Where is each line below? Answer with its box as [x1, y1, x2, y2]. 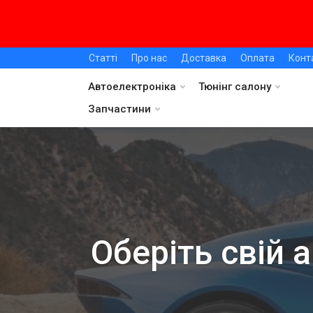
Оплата [240, 52, 275, 64]
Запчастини [88, 103, 151, 115]
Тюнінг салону [198, 80, 271, 93]
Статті [89, 52, 117, 64]
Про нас [131, 52, 167, 64]
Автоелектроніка [88, 80, 176, 93]
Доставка [181, 52, 226, 64]
